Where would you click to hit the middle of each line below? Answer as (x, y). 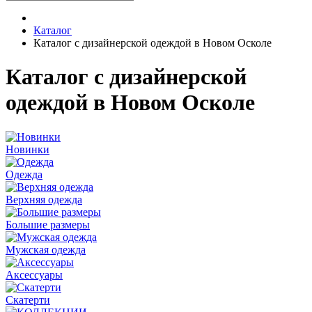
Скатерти (28, 299)
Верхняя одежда (44, 199)
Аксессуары (34, 274)
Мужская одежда (46, 249)
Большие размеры (48, 224)
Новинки (28, 149)
